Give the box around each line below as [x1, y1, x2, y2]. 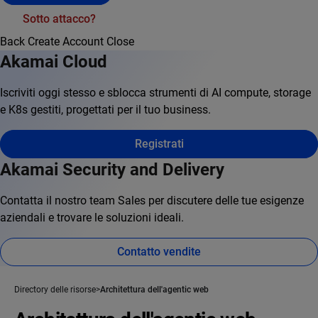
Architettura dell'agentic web [100, 285, 209, 295]
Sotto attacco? [23, 12, 96, 26]
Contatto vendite [117, 245, 201, 259]
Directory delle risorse [14, 285, 96, 295]
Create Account [28, 35, 104, 49]
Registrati [134, 137, 184, 151]
